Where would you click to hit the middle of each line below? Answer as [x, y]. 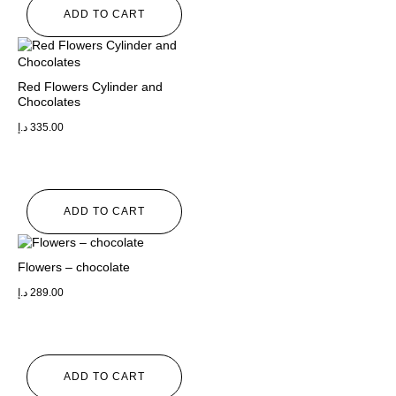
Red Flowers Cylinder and [90, 87]
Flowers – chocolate [74, 267]
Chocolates [49, 102]
